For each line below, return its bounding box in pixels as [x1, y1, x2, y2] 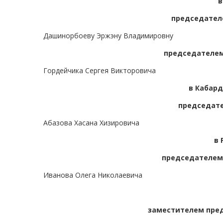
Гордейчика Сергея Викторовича [43, 66, 156, 76]
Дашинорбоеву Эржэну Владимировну [43, 31, 173, 41]
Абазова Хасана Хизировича [43, 118, 139, 128]
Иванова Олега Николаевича [43, 170, 142, 180]
